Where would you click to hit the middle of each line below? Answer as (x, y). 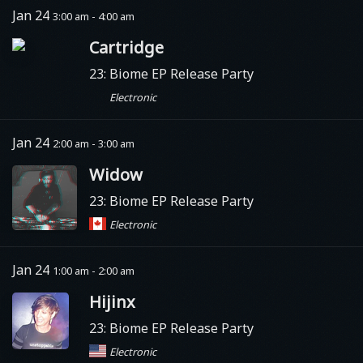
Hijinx (112, 301)
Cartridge (126, 47)
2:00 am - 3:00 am (94, 143)
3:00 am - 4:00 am (94, 16)
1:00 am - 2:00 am (94, 270)
